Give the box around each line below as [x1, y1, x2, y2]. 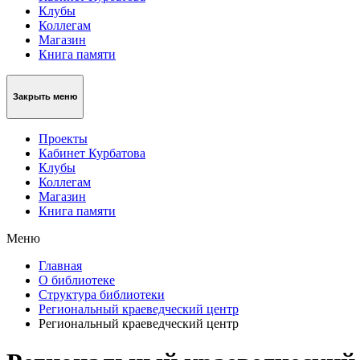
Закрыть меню [13, 92, 77, 102]
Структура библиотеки [39, 287, 165, 301]
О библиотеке [39, 272, 115, 287]
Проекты [39, 131, 88, 145]
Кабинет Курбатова [39, 145, 145, 160]
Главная [39, 258, 82, 272]
